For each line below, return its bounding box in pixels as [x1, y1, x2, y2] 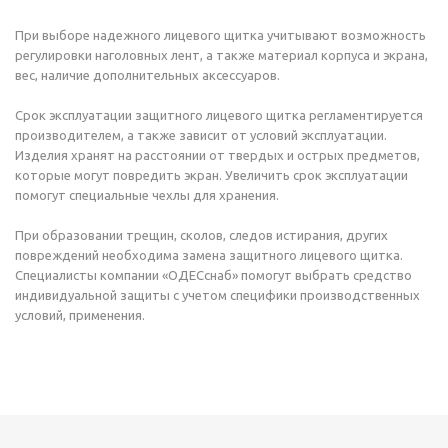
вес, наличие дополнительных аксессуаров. [15, 68, 280, 82]
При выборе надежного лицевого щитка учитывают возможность [15, 28, 426, 42]
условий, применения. [15, 308, 145, 322]
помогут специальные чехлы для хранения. [15, 188, 279, 202]
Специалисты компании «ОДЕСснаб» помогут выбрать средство [15, 268, 412, 282]
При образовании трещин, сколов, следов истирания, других [15, 228, 388, 242]
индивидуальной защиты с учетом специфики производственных [15, 288, 420, 302]
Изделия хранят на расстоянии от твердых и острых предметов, [15, 148, 420, 162]
